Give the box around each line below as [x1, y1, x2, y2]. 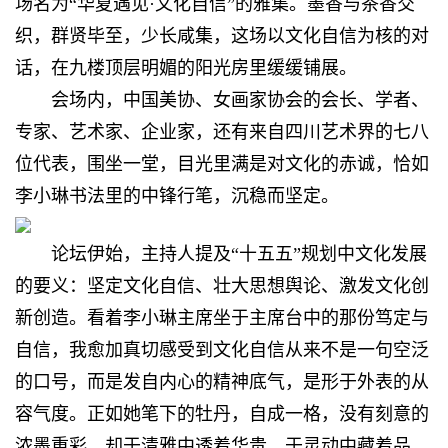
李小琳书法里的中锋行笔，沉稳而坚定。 [15, 185, 339, 206]
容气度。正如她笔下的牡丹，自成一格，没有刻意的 [15, 403, 429, 424]
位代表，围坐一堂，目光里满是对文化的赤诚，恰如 [15, 153, 429, 174]
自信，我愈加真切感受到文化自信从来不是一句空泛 [15, 339, 429, 360]
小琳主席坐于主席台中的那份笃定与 [141, 307, 429, 328]
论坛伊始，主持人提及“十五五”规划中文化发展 [51, 243, 427, 264]
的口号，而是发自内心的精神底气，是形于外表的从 [15, 371, 429, 392]
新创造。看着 [15, 307, 123, 328]
